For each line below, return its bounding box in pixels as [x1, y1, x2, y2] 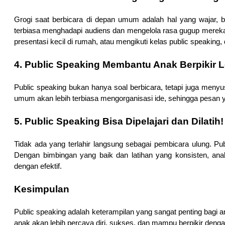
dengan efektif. [14, 162, 62, 171]
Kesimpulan [14, 184, 69, 195]
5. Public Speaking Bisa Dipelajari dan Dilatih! [14, 116, 223, 127]
